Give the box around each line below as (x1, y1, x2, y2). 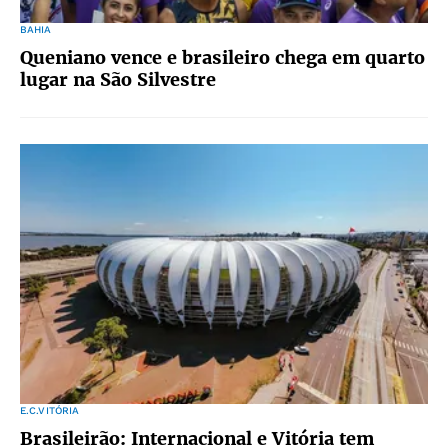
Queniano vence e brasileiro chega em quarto (20, 46, 425, 69)
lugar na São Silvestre (20, 68, 216, 91)
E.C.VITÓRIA (20, 405, 80, 416)
